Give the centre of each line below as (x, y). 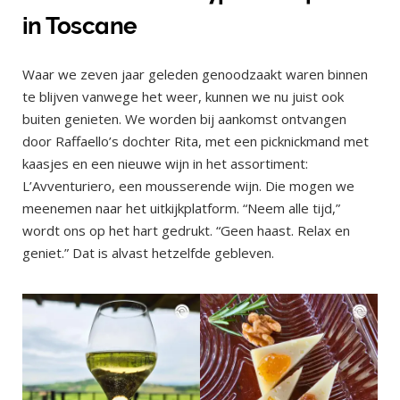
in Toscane (80, 26)
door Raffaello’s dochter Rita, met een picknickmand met (196, 142)
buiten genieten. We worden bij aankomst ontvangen (184, 119)
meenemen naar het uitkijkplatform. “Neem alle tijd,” (181, 208)
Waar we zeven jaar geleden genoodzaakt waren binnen (195, 75)
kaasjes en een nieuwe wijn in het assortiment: (165, 164)
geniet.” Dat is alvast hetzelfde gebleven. (150, 253)
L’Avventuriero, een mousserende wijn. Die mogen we (188, 186)
